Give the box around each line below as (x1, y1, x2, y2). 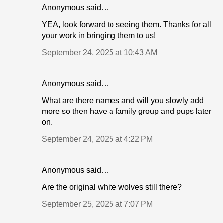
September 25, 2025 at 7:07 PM (42, 200, 153, 209)
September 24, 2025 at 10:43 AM (42, 48, 157, 57)
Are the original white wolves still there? (42, 183, 182, 192)
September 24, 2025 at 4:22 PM (42, 135, 153, 144)
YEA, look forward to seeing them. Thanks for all (42, 20, 211, 29)
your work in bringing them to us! (42, 31, 156, 40)
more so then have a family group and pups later (42, 107, 211, 116)
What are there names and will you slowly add (42, 96, 204, 105)
